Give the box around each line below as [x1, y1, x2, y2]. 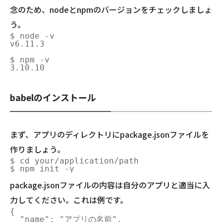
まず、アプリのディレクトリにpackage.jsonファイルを [10, 128, 209, 141]
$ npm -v [10, 55, 50, 65]
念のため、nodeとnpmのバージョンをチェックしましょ [10, 3, 212, 16]
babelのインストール [10, 91, 96, 104]
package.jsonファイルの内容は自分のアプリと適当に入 [10, 179, 210, 191]
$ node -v [10, 31, 55, 41]
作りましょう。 [10, 143, 65, 156]
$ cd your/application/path [10, 156, 139, 166]
